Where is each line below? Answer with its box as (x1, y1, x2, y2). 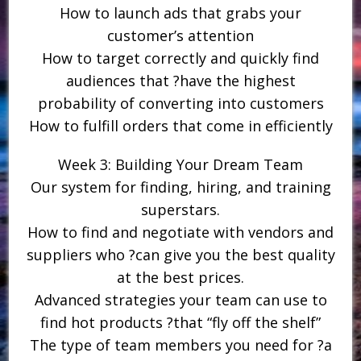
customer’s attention (107, 25, 254, 45)
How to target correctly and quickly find (42, 48, 319, 68)
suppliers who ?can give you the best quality (26, 244, 335, 264)
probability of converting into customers (37, 93, 324, 113)
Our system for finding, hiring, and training (30, 176, 331, 197)
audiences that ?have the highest (65, 70, 296, 90)
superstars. (141, 199, 220, 219)
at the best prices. (117, 267, 244, 287)
